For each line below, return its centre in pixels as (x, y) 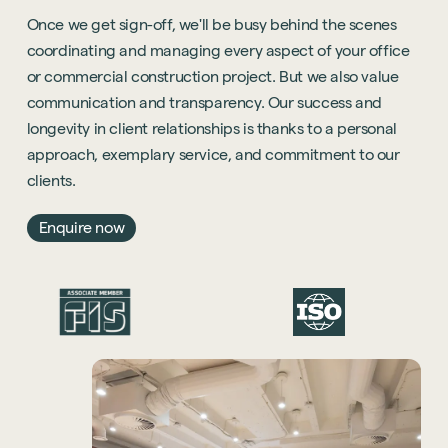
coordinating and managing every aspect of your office (218, 51)
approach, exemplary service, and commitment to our (213, 155)
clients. (51, 181)
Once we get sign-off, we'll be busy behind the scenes (211, 25)
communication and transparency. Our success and (204, 103)
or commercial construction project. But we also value (212, 77)
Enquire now (81, 228)
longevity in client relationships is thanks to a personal (211, 129)
